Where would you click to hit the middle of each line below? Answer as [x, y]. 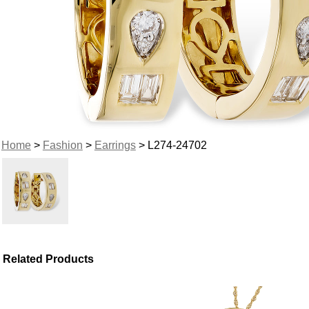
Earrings [115, 145]
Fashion [62, 145]
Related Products [49, 259]
